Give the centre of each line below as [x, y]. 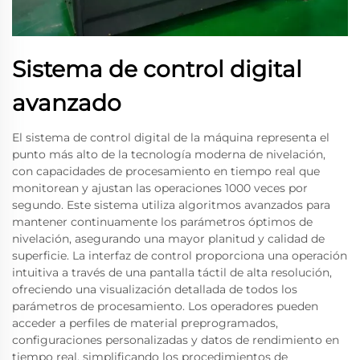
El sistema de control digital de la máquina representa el [171, 137]
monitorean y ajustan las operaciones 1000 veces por [160, 188]
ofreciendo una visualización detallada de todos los [155, 289]
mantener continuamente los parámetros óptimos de [162, 221]
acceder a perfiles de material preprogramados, [145, 323]
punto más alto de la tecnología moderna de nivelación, [169, 154]
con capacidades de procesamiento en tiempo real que [166, 171]
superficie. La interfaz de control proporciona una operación [180, 255]
